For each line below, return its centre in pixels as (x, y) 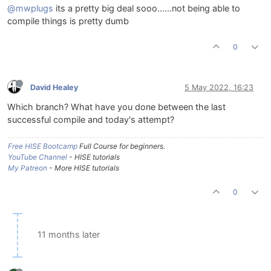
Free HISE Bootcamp (43, 146)
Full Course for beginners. (121, 146)
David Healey (54, 87)
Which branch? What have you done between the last (116, 107)
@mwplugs (30, 9)
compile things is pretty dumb (68, 21)
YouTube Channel (38, 157)
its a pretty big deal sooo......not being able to (147, 9)
